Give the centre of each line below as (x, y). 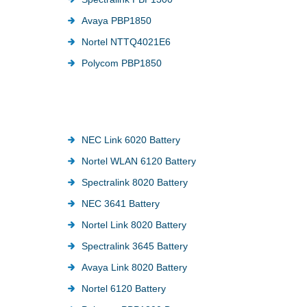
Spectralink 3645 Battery (135, 246)
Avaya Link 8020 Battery (135, 267)
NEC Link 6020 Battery (131, 139)
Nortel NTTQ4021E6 (126, 41)
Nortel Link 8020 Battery (134, 224)
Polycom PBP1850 (122, 63)
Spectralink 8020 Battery (135, 182)
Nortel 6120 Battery (124, 288)
